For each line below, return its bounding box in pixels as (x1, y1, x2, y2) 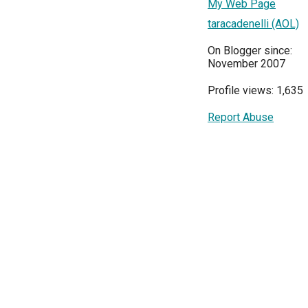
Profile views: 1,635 (208, 84, 303, 97)
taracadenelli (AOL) (208, 17, 299, 30)
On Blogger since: (208, 44, 292, 57)
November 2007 (208, 57, 285, 70)
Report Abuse (208, 111, 274, 124)
